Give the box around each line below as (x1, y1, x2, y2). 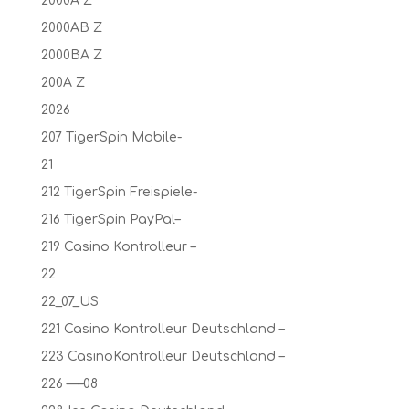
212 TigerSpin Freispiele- (40, 185, 197, 199)
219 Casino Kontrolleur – (40, 240, 195, 254)
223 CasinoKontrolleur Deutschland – (40, 350, 284, 363)
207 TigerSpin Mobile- (40, 131, 182, 144)
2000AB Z (40, 21, 102, 35)
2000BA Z (40, 48, 102, 62)
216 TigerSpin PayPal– (40, 213, 180, 226)
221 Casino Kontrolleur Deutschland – (40, 322, 284, 336)
